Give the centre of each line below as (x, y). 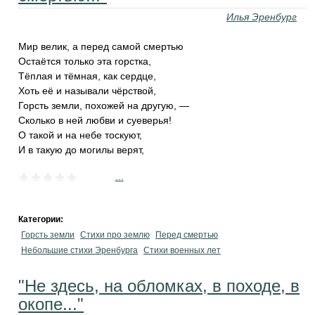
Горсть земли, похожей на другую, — (104, 105)
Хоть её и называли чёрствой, (87, 91)
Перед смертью (187, 235)
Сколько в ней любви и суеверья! (95, 120)
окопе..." (51, 304)
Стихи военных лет (182, 250)
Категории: (42, 219)
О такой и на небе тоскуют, (80, 135)
